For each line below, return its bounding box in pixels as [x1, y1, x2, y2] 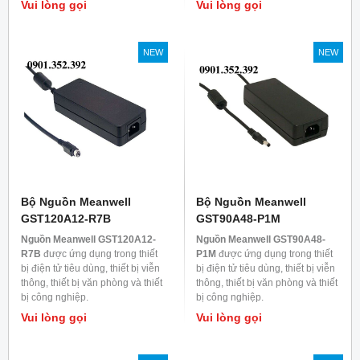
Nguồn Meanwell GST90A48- [196, 234, 325, 246]
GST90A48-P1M [196, 212, 280, 226]
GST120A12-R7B [21, 212, 111, 226]
